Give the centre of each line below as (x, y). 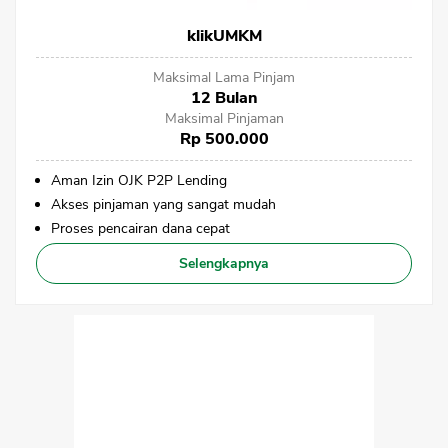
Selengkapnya (224, 263)
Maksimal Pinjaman (224, 118)
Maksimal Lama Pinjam (224, 77)
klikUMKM (224, 35)
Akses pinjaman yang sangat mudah (163, 204)
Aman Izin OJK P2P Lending (139, 180)
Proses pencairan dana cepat (140, 228)
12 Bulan (224, 97)
